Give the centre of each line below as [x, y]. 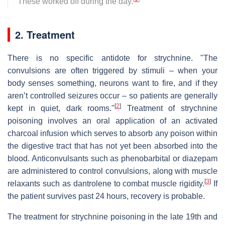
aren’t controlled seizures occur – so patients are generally [113, 95]
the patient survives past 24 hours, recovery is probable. [106, 196]
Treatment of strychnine [170, 108]
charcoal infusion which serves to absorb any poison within [113, 133]
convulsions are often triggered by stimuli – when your [113, 70]
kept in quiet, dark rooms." [61, 108]
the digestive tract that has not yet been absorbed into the [113, 146]
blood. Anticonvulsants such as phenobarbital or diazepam [113, 158]
